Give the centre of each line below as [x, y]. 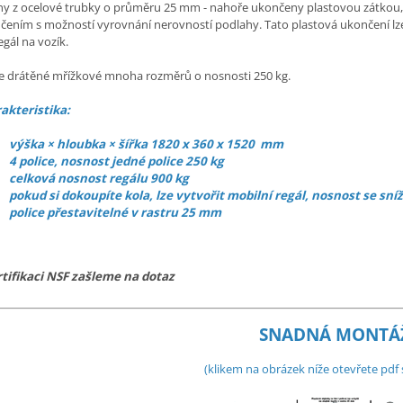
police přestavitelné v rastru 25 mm [115, 213]
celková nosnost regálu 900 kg [99, 179]
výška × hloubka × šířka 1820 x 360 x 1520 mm [146, 144]
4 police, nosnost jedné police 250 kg [116, 161]
